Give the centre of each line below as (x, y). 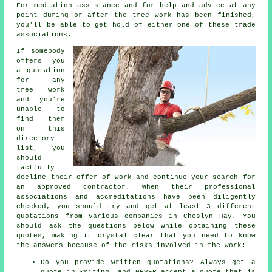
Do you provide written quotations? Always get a (148, 262)
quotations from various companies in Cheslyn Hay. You (136, 216)
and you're (41, 99)
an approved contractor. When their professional (136, 187)
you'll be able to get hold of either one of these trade (136, 25)
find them (41, 119)
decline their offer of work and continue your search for (136, 177)
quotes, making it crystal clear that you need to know (136, 235)
